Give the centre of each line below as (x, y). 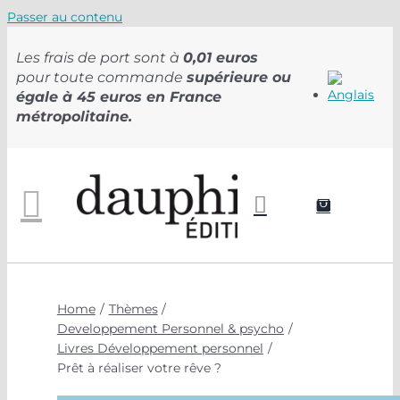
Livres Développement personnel (160, 348)
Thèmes (133, 309)
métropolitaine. (74, 117)
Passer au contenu (65, 17)
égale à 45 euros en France (119, 97)
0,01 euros (221, 58)
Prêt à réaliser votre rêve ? (139, 368)
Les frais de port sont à (100, 58)
